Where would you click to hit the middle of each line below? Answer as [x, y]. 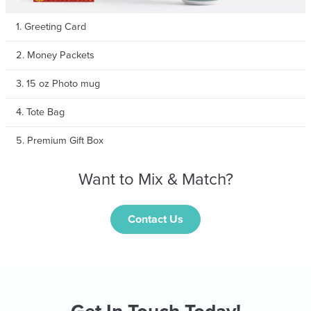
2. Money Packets [55, 56]
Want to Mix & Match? [155, 180]
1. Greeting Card [51, 27]
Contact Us [155, 220]
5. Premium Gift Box [60, 141]
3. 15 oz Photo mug [58, 84]
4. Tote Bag [40, 112]
